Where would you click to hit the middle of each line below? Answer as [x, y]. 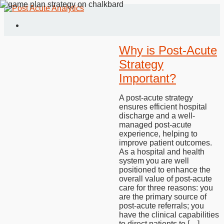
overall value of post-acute [165, 179]
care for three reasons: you [166, 188]
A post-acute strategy [156, 98]
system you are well [154, 161]
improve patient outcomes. [165, 143]
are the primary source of [163, 197]
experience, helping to [158, 134]
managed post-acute [155, 125]
